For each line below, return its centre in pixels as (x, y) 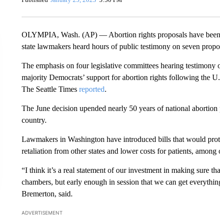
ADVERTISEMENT (42, 212)
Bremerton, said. (47, 193)
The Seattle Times (50, 89)
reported (92, 89)
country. (34, 120)
